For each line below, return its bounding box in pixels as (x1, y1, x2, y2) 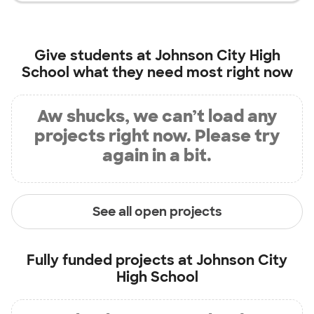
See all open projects (92, 203, 222, 220)
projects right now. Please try (34, 125, 280, 146)
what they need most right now (69, 63, 293, 81)
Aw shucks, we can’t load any (37, 105, 277, 127)
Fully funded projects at (27, 251, 196, 269)
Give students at (34, 46, 155, 64)
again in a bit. (102, 144, 212, 166)
